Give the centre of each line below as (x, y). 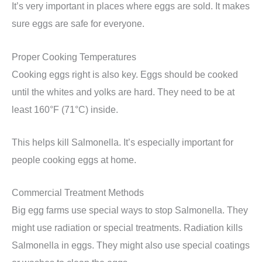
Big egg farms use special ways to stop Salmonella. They (130, 210)
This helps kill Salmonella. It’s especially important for (123, 142)
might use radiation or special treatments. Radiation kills (127, 228)
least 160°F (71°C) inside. (65, 109)
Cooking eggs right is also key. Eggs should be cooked (125, 74)
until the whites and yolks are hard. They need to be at (123, 92)
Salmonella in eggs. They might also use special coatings (131, 245)
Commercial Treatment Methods (78, 193)
